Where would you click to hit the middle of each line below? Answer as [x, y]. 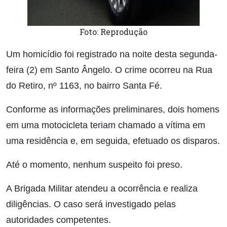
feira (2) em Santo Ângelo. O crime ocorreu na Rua [109, 70]
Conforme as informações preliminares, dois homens [113, 109]
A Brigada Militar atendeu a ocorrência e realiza [102, 188]
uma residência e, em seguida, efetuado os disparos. [113, 141]
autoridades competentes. [59, 220]
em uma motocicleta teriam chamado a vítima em [106, 125]
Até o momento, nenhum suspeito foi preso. [94, 165]
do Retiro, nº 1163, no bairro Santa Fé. [84, 86]
